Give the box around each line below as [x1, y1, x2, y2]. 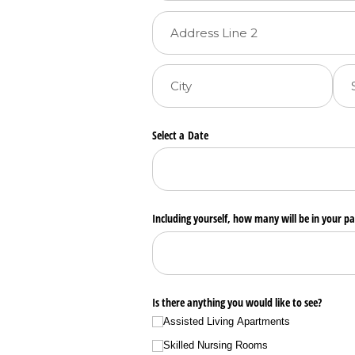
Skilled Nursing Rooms [163, 339, 269, 352]
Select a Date [152, 128, 208, 143]
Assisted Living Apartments [163, 315, 291, 327]
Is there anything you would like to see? [152, 294, 322, 310]
